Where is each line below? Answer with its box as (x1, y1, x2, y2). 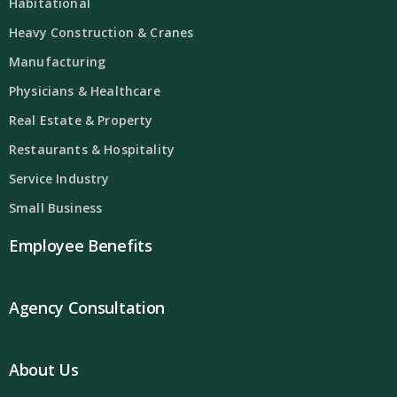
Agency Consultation (9, 297, 165, 319)
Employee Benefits (9, 235, 152, 257)
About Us (9, 359, 79, 381)
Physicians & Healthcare (9, 82, 160, 100)
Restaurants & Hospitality (9, 141, 175, 159)
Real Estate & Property (9, 112, 153, 129)
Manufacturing (9, 53, 106, 71)
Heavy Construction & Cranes (9, 24, 194, 42)
